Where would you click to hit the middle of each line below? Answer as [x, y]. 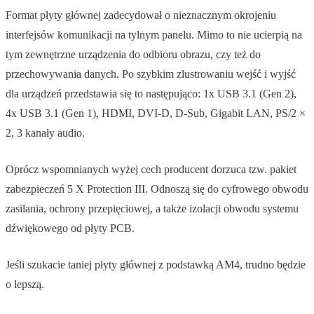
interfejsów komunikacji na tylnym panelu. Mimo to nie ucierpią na [154, 34]
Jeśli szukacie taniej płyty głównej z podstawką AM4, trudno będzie [156, 264]
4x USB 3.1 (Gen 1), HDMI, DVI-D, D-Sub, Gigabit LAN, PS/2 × [156, 113]
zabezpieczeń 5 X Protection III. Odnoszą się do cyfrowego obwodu [157, 189]
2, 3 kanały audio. [45, 132]
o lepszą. [28, 284]
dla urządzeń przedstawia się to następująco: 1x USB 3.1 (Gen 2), [151, 93]
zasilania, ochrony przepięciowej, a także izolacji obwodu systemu [152, 208]
